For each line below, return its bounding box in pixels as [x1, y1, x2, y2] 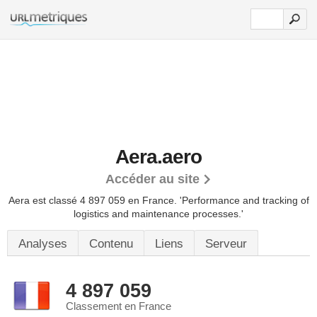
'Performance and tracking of [179, 195, 309, 206]
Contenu [89, 237, 133, 250]
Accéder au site [105, 172, 200, 186]
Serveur [205, 237, 247, 250]
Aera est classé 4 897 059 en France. [8, 195, 180, 206]
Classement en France [66, 301, 171, 312]
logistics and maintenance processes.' [74, 208, 243, 219]
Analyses [18, 237, 67, 250]
